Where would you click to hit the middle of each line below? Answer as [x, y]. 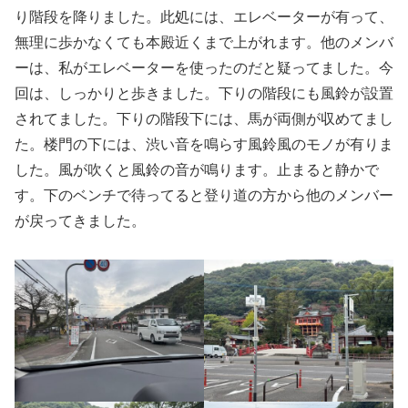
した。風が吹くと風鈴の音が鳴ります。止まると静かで [197, 168]
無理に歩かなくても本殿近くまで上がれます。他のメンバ [204, 41]
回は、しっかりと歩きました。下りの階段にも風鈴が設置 [204, 92]
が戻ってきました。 [80, 219]
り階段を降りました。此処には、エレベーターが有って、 [204, 15]
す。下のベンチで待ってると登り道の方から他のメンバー [204, 194]
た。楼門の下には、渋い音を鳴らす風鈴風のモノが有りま [204, 143]
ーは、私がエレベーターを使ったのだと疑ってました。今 [204, 66]
